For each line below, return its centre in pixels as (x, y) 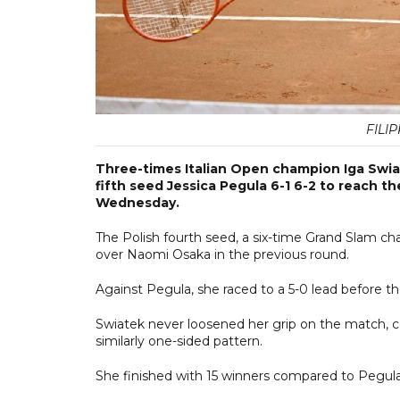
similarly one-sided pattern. (179, 341)
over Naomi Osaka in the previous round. (222, 254)
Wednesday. (137, 202)
